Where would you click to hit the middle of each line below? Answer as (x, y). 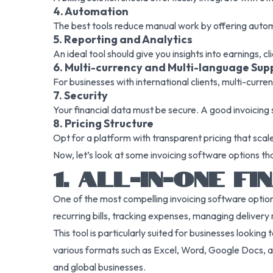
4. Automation (91, 11)
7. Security (80, 95)
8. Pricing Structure (103, 123)
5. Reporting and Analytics (123, 39)
